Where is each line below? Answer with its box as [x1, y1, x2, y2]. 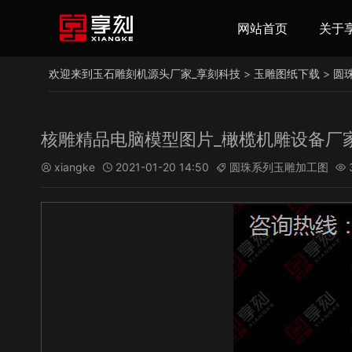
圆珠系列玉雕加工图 [229, 160, 328, 174]
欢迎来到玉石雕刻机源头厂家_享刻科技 [49, 67, 240, 80]
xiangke [54, 160, 95, 174]
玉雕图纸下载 [254, 67, 320, 80]
